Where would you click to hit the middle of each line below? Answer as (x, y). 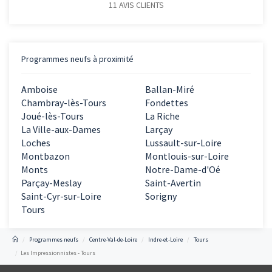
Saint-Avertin (173, 183)
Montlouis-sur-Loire (187, 156)
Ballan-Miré (170, 90)
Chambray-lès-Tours (64, 103)
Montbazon (46, 156)
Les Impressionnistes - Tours (58, 253)
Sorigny (161, 196)
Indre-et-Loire (165, 240)
